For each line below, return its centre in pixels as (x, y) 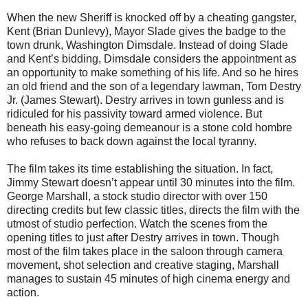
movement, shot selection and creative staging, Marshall (143, 265)
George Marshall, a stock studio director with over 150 (137, 197)
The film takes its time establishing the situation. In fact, (140, 169)
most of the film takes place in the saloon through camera (145, 252)
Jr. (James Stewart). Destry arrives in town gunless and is (145, 100)
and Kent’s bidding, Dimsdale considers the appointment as (152, 59)
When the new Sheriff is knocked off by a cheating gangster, (152, 18)
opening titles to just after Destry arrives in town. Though (143, 238)
